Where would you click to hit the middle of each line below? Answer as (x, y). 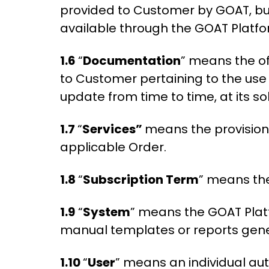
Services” (113, 129)
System (107, 212)
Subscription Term (141, 180)
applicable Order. (113, 147)
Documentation (132, 61)
